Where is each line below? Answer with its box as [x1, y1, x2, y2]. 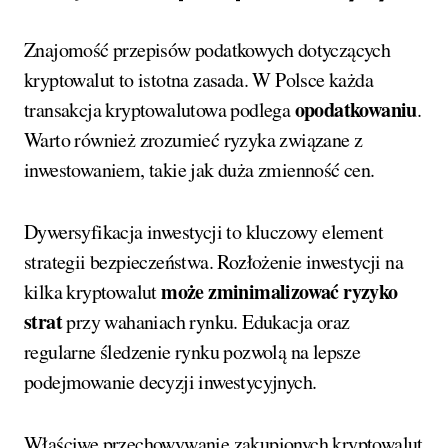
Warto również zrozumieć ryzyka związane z [24, 125, 363, 153]
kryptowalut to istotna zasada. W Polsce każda [24, 65, 373, 93]
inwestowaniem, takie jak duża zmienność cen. [24, 155, 375, 183]
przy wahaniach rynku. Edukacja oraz [62, 307, 350, 335]
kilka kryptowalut [24, 277, 162, 305]
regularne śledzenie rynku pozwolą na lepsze [24, 337, 361, 365]
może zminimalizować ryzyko [161, 276, 398, 306]
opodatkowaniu [294, 94, 417, 124]
